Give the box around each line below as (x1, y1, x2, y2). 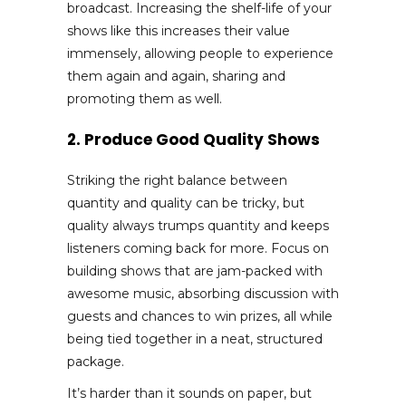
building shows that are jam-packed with (67, 262, 323, 279)
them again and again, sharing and (67, 67, 285, 84)
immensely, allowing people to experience (67, 44, 333, 62)
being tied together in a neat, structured (67, 330, 323, 347)
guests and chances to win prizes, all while (67, 307, 333, 324)
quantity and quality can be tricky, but (67, 194, 304, 211)
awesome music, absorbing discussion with (67, 285, 339, 302)
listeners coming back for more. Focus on (67, 239, 329, 256)
